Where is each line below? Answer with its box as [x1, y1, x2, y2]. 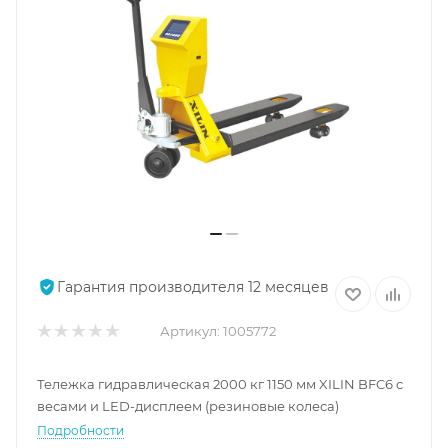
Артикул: [160, 323, 220, 340]
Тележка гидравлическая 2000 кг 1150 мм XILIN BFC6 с [37, 376, 403, 393]
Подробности [37, 423, 124, 439]
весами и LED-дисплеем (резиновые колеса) [37, 398, 339, 415]
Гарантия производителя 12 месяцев [57, 277, 329, 296]
